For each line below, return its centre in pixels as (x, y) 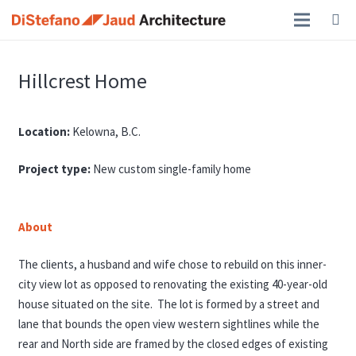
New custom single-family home (170, 169)
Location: (44, 131)
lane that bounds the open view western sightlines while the (168, 324)
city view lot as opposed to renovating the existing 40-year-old (172, 284)
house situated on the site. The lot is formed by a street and (168, 304)
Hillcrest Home (84, 81)
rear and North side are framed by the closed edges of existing (173, 344)
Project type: (54, 169)
